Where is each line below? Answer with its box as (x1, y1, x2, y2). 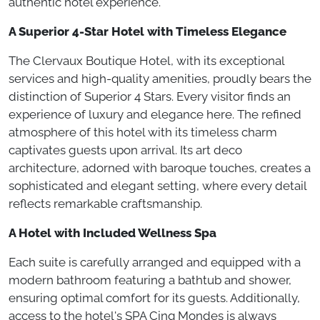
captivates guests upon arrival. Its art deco (9, 143, 242, 157)
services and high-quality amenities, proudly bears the (9, 71, 311, 86)
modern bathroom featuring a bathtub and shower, (9, 273, 291, 287)
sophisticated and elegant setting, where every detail (9, 179, 306, 193)
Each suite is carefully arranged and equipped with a (9, 255, 301, 269)
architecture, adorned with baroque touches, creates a (9, 161, 311, 175)
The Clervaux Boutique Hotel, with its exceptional (9, 54, 284, 68)
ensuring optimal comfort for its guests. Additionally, (9, 291, 300, 305)
